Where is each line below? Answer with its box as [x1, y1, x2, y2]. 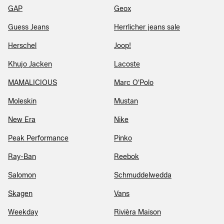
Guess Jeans [8, 23, 49, 31]
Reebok [114, 152, 139, 161]
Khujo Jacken [8, 60, 52, 68]
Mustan [114, 97, 138, 105]
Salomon [8, 171, 36, 179]
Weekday [8, 208, 38, 216]
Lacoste [114, 60, 140, 68]
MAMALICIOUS [8, 78, 57, 87]
